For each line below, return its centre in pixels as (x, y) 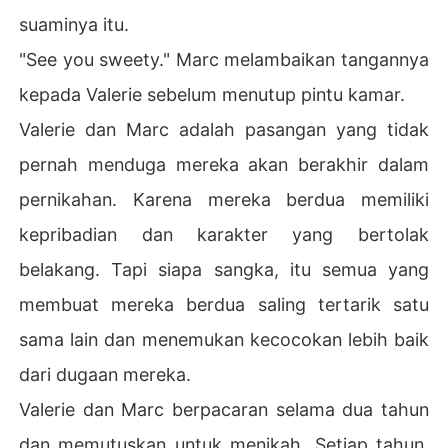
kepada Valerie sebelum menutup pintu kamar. (212, 94)
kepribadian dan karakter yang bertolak (224, 234)
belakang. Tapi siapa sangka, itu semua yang (224, 269)
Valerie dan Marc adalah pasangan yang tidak (224, 129)
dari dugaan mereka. (105, 374)
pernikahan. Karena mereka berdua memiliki (224, 199)
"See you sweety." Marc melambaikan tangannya (224, 59)
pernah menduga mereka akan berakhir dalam (224, 164)
